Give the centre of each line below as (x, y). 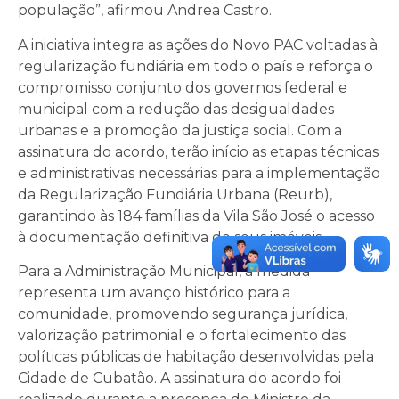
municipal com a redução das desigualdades (176, 109)
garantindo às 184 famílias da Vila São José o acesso (196, 216)
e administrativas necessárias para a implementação (199, 173)
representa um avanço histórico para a (154, 293)
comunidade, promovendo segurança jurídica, (183, 314)
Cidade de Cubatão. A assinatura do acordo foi (179, 379)
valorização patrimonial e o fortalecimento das (182, 336)
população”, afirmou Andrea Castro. (145, 11)
